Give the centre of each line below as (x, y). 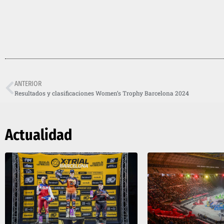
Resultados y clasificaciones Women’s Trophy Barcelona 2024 (102, 93)
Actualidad (38, 135)
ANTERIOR (28, 84)
